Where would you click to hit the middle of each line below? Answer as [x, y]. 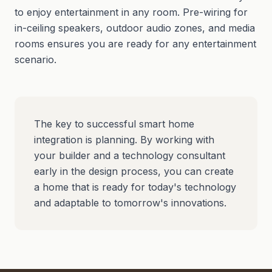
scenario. [36, 59]
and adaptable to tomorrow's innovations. [130, 203]
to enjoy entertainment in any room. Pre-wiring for [131, 12]
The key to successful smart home [114, 124]
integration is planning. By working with [124, 140]
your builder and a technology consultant [130, 155]
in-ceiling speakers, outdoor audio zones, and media [135, 28]
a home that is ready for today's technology [135, 187]
